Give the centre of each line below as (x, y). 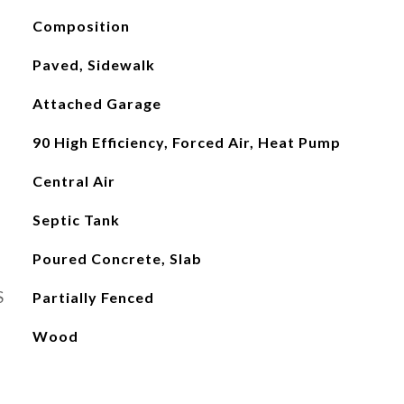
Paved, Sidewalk (93, 64)
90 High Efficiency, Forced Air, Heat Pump (186, 142)
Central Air (73, 181)
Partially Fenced (93, 297)
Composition (81, 26)
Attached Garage (96, 103)
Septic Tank (76, 220)
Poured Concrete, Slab (117, 258)
